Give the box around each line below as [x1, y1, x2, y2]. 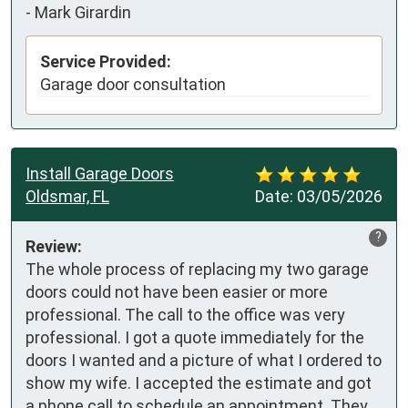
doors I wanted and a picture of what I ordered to [25, 350, 382, 370]
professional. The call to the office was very [25, 304, 345, 324]
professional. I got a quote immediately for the [25, 327, 364, 347]
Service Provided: [40, 51, 171, 71]
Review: [25, 236, 82, 256]
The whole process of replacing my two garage [25, 259, 369, 279]
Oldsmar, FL [25, 186, 109, 206]
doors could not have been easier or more [25, 281, 328, 301]
